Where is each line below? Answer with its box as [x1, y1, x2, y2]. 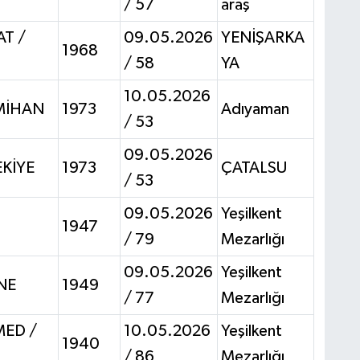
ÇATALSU [220, 159, 287, 176]
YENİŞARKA [220, 29, 305, 46]
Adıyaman [220, 100, 289, 117]
